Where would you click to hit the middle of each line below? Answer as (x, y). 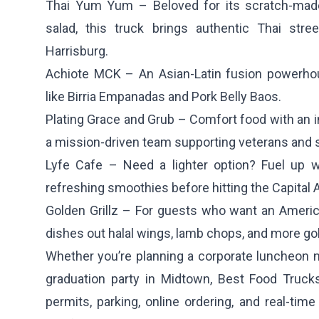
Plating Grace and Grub (110, 119)
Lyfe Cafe (74, 165)
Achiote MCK (83, 74)
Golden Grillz (82, 210)
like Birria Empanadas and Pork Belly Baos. (163, 96)
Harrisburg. (77, 51)
